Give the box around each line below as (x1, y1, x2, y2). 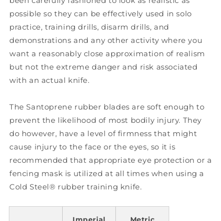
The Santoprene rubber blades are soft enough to (9, 102, 205, 111)
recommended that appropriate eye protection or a (9, 155, 212, 165)
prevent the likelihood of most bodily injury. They (9, 115, 202, 125)
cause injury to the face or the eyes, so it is (9, 142, 176, 151)
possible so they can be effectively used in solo (9, 9, 192, 18)
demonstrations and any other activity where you (9, 36, 203, 45)
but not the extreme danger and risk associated (9, 62, 198, 72)
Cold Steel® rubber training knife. (9, 182, 142, 191)
